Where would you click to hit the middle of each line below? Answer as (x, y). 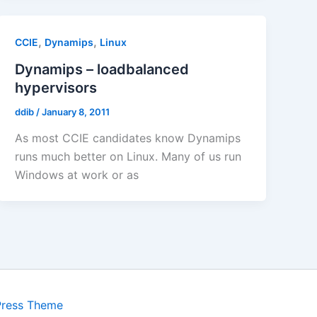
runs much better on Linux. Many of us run (128, 157)
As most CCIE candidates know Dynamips (128, 138)
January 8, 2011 (76, 111)
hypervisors (56, 87)
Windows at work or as (77, 175)
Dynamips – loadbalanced (102, 69)
